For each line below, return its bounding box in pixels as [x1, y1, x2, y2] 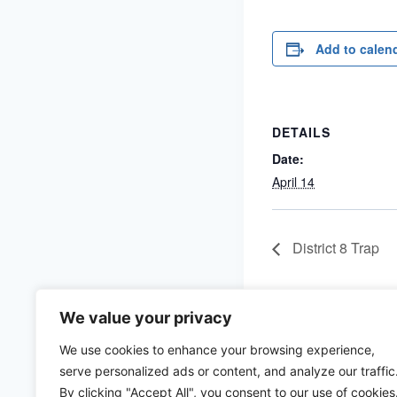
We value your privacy [59, 308, 232, 327]
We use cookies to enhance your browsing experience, [59, 342, 375, 357]
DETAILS [272, 123, 331, 141]
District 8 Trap [289, 237, 379, 259]
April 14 [272, 173, 315, 191]
